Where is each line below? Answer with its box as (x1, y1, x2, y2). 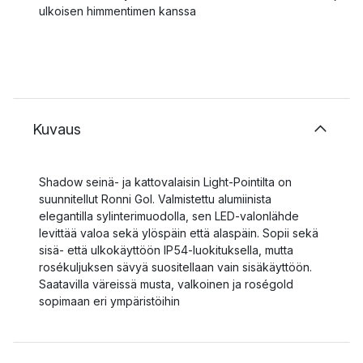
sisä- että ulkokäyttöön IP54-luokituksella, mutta (39, 243, 293, 257)
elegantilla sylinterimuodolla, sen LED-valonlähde (39, 209, 299, 223)
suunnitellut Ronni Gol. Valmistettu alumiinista (39, 192, 271, 206)
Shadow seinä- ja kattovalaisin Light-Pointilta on (39, 175, 292, 189)
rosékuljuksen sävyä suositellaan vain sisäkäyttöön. (39, 260, 312, 274)
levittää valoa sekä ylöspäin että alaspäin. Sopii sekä (39, 226, 318, 240)
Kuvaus (32, 121, 81, 138)
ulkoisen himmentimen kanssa (39, 4, 196, 18)
